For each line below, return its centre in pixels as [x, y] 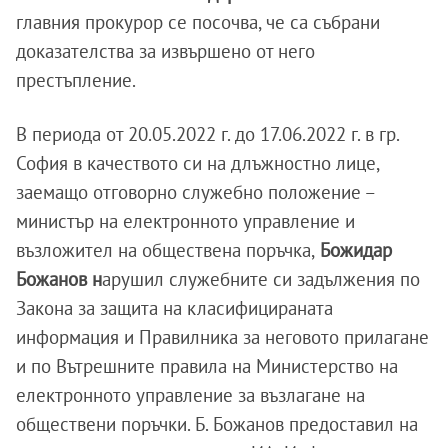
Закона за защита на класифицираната [174, 308]
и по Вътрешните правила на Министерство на [207, 366]
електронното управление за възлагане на [190, 395]
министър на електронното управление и [185, 221]
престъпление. [76, 80]
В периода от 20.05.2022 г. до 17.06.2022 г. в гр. [207, 134]
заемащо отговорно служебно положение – [195, 192]
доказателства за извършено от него [165, 51]
